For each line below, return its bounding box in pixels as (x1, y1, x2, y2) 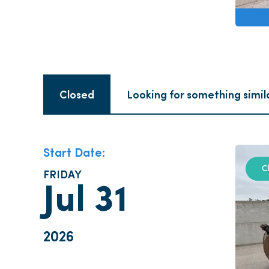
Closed (59, 86, 94, 102)
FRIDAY (43, 166, 82, 182)
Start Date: (43, 144, 105, 160)
